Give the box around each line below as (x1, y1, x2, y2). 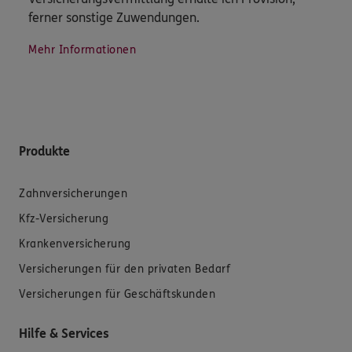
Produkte (19, 144, 70, 159)
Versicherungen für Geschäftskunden (19, 288, 215, 302)
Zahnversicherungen (19, 187, 127, 201)
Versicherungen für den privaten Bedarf (19, 262, 230, 277)
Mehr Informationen (28, 43, 136, 57)
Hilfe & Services (19, 326, 109, 342)
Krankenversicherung (19, 237, 131, 251)
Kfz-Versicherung (19, 212, 108, 226)
